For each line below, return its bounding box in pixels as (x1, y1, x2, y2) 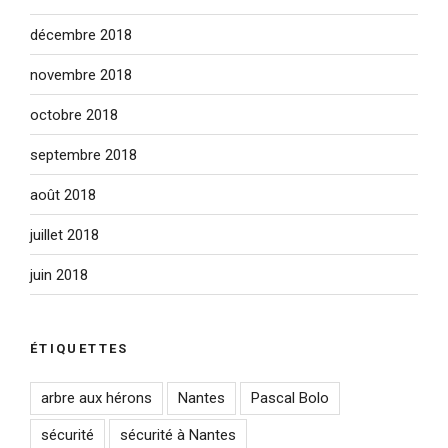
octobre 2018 (30, 105, 118, 124)
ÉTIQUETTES (30, 341, 129, 357)
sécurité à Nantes (120, 425, 236, 444)
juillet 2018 (30, 225, 99, 244)
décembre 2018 (30, 25, 132, 44)
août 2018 (30, 185, 96, 204)
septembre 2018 (30, 145, 137, 164)
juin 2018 (30, 265, 88, 284)
